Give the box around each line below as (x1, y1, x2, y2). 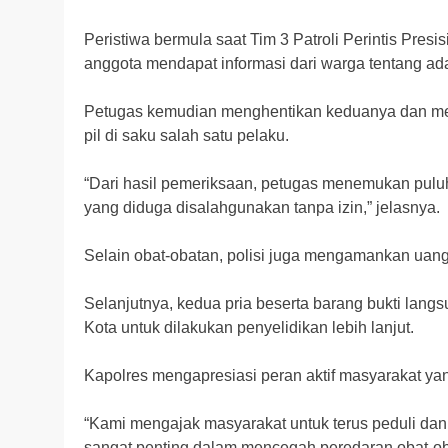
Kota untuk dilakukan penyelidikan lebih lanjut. (84, 319, 414, 337)
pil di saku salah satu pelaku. (84, 127, 289, 145)
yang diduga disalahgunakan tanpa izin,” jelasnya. (84, 199, 440, 217)
